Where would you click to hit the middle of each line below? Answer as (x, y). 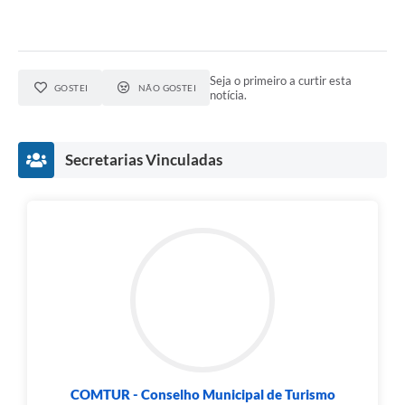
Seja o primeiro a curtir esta (281, 81)
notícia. (229, 95)
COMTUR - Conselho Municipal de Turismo (202, 395)
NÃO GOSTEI (167, 88)
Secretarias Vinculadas (144, 160)
